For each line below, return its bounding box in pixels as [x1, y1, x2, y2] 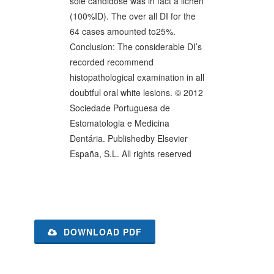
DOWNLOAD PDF [61, 226, 142, 238]
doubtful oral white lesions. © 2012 [70, 86, 203, 98]
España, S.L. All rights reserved [70, 147, 191, 160]
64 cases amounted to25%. [70, 25, 176, 37]
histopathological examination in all [70, 71, 204, 83]
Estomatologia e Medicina [70, 117, 169, 129]
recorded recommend [70, 56, 154, 68]
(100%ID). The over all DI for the [70, 10, 196, 22]
